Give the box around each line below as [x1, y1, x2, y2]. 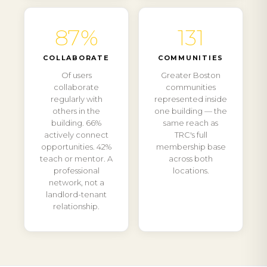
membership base [156, 142, 226, 151]
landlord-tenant [46, 190, 107, 199]
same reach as [163, 118, 218, 128]
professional [53, 166, 100, 175]
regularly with [50, 94, 103, 104]
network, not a [48, 178, 104, 187]
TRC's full [174, 130, 207, 139]
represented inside [154, 94, 227, 104]
